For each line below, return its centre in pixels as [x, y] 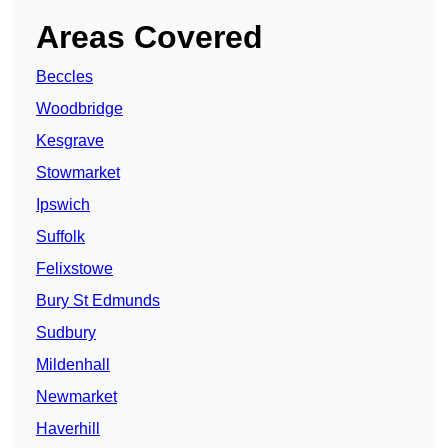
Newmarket [76, 397]
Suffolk [60, 237]
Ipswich [63, 205]
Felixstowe [74, 269]
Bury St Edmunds [98, 301]
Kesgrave [70, 141]
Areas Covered [149, 37]
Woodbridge [79, 109]
